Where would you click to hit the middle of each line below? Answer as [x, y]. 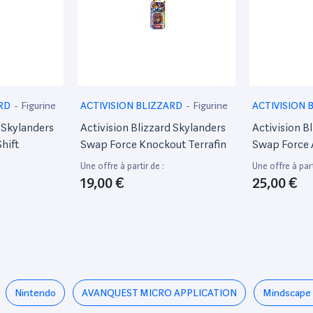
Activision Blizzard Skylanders [153, 128]
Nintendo [35, 293]
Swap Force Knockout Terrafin [153, 144]
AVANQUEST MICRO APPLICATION [159, 293]
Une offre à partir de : [122, 166]
